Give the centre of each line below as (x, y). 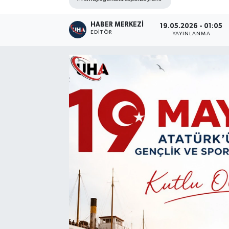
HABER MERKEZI (117, 25)
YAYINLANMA (191, 33)
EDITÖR (101, 32)
